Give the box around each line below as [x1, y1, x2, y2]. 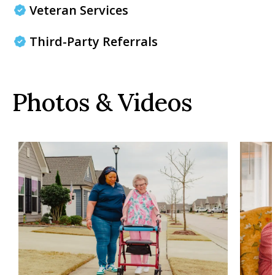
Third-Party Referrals [29, 33, 158, 50]
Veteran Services [29, 2, 128, 18]
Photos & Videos [12, 87, 192, 118]
